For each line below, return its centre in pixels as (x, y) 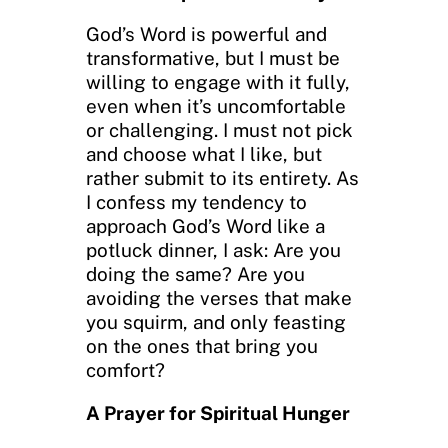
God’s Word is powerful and (206, 34)
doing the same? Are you (195, 274)
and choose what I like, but (204, 154)
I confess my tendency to (196, 202)
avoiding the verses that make (219, 298)
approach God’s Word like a (205, 226)
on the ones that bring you (202, 346)
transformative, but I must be (213, 58)
